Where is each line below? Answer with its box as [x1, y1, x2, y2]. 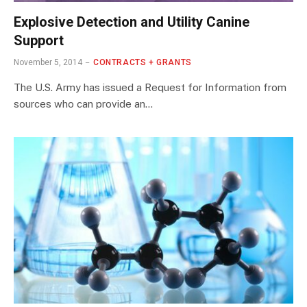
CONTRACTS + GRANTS [93, 58, 192, 68]
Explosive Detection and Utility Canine [14, 14, 249, 31]
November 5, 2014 [14, 58, 82, 68]
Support [14, 32, 64, 49]
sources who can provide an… [14, 98, 153, 110]
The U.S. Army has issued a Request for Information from [14, 82, 286, 94]
